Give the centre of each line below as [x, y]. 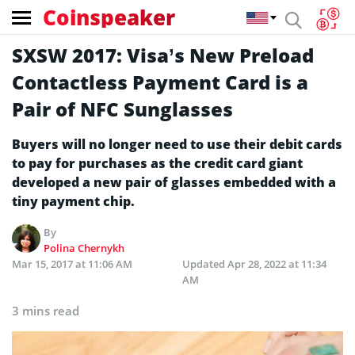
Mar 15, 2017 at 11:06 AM [72, 264]
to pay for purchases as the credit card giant [157, 163]
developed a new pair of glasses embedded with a [174, 182]
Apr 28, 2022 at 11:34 [277, 264]
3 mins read [46, 311]
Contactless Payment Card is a [160, 82]
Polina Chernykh [84, 248]
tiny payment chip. [73, 201]
